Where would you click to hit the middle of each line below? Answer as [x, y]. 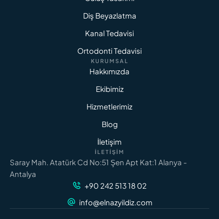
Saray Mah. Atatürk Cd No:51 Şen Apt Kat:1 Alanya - [98, 162]
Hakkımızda [109, 71]
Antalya [23, 174]
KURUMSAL [109, 61]
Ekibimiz [109, 88]
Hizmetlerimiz [109, 106]
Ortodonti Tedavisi [109, 50]
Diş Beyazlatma [109, 15]
